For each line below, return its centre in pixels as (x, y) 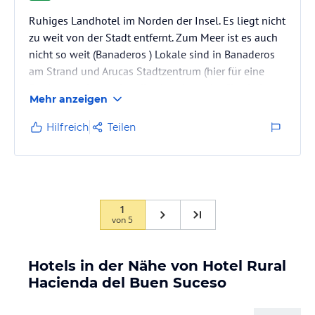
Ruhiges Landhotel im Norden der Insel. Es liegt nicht (157, 20)
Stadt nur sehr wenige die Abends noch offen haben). (156, 88)
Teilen (122, 127)
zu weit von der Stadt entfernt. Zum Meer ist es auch (153, 37)
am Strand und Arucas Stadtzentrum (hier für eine (147, 71)
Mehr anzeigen (69, 99)
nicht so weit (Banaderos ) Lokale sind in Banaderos (152, 54)
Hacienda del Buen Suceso (127, 283)
